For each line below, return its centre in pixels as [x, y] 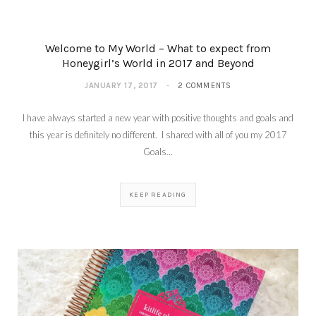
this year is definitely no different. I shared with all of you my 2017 [158, 135]
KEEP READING [158, 195]
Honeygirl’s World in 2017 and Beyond [158, 63]
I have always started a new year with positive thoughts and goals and [158, 118]
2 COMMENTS [204, 86]
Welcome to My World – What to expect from [158, 49]
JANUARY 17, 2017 [121, 86]
